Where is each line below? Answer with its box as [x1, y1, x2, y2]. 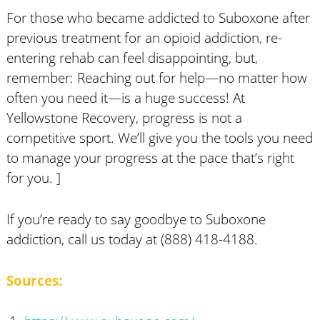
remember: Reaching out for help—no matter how [6, 68, 307, 86]
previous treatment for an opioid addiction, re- [6, 28, 282, 46]
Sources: [6, 271, 62, 289]
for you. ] [6, 168, 61, 186]
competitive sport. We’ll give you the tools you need [6, 128, 313, 146]
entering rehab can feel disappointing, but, [6, 48, 258, 66]
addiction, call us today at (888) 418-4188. [6, 229, 258, 248]
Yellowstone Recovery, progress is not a [6, 108, 242, 126]
